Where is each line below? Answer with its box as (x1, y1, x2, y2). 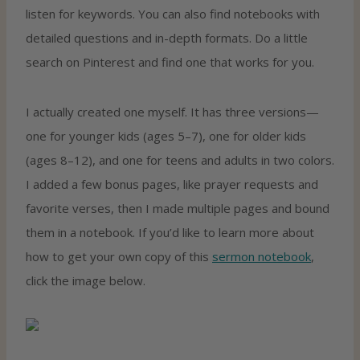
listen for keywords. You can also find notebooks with (26, 5, 320, 22)
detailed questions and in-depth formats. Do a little (26, 29, 308, 46)
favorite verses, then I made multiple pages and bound (26, 199, 329, 216)
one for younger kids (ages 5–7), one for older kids (26, 127, 306, 144)
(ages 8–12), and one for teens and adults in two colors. (26, 151, 334, 168)
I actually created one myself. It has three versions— (26, 103, 319, 120)
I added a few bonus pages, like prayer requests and (26, 175, 318, 192)
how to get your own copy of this (26, 247, 212, 264)
